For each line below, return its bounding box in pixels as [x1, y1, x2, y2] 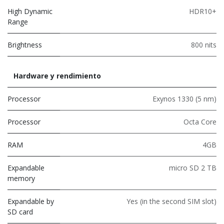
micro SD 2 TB [169, 162, 216, 172]
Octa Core [183, 116, 216, 126]
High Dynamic [7, 6, 52, 16]
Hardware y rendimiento [13, 70, 101, 80]
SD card [7, 206, 33, 216]
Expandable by [7, 196, 54, 206]
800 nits [191, 39, 216, 49]
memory [7, 173, 35, 183]
